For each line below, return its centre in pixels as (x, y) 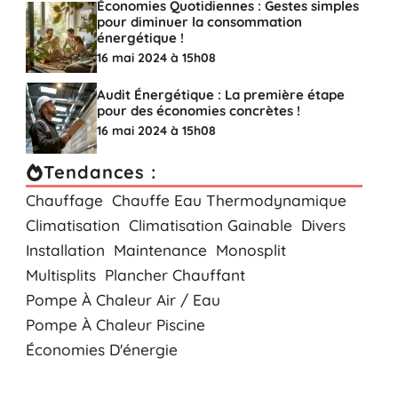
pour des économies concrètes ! (198, 111)
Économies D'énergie (101, 350)
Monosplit (251, 251)
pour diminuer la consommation (199, 22)
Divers (323, 226)
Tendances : (99, 172)
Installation (65, 251)
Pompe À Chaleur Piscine (115, 325)
